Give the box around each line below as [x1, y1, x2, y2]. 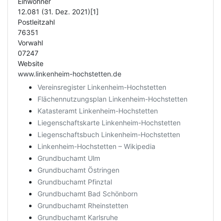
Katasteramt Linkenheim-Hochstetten [37, 107, 158, 115]
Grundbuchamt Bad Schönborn [37, 189, 138, 198]
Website [18, 59, 43, 68]
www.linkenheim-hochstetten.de [18, 70, 121, 78]
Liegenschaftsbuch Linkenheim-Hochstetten [37, 130, 180, 139]
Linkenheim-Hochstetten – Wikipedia [37, 142, 155, 150]
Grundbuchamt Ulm [37, 154, 100, 162]
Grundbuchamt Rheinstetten [37, 201, 128, 210]
